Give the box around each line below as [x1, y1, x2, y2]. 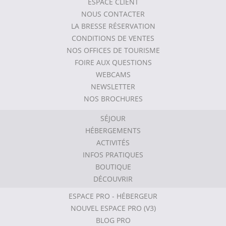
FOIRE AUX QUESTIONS [74, 58, 152, 67]
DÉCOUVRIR [93, 174, 133, 184]
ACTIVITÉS [96, 138, 130, 147]
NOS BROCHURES [83, 94, 143, 103]
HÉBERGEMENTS [85, 126, 141, 135]
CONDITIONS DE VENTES [72, 33, 154, 43]
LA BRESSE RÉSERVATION [71, 21, 155, 31]
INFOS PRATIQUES [83, 150, 143, 159]
